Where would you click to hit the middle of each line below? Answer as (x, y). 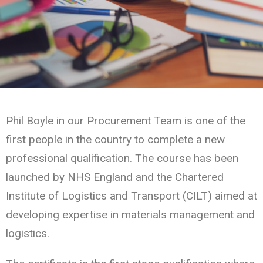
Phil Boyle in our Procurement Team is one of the (126, 120)
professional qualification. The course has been (122, 158)
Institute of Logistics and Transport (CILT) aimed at (131, 195)
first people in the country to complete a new (115, 139)
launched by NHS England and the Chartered (115, 177)
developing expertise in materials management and (130, 214)
